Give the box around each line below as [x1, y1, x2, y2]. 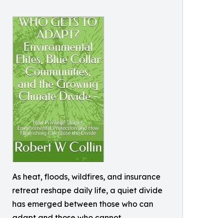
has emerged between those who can [12, 199, 153, 209]
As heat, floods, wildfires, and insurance [12, 172, 161, 182]
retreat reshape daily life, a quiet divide [12, 185, 163, 195]
